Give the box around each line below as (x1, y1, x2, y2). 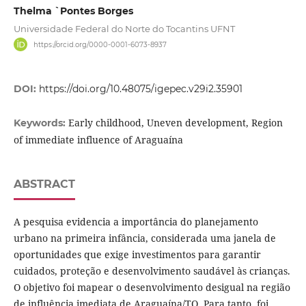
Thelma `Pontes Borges (13, 5, 133, 18)
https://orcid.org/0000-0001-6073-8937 (33, 40, 167, 49)
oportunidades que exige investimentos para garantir (13, 248, 261, 262)
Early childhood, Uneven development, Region (68, 116, 283, 130)
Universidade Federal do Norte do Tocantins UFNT (13, 23, 235, 34)
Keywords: (13, 117, 68, 130)
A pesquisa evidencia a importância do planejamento (13, 215, 258, 229)
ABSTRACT (13, 178, 75, 191)
